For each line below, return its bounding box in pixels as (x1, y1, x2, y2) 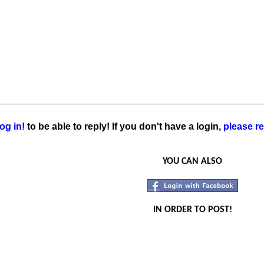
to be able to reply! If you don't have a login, (25, 121, 223, 131)
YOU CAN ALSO (163, 157, 222, 166)
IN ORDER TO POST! (153, 205, 232, 214)
